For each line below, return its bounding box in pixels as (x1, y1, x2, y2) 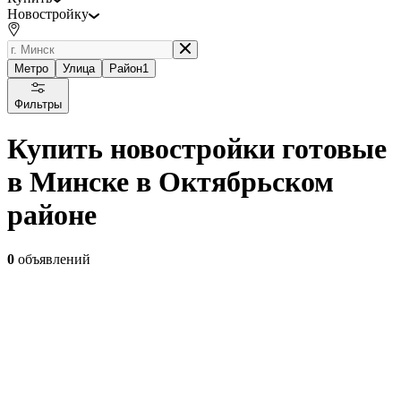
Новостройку (7, 5, 89, 21)
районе (7, 199, 97, 232)
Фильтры (14, 97, 62, 111)
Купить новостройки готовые (7, 132, 387, 166)
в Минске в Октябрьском (7, 166, 334, 199)
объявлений (14, 251, 90, 267)
